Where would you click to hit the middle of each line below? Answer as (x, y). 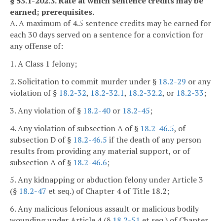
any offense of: (37, 46)
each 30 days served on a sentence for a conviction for (107, 35)
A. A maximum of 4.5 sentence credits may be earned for (110, 23)
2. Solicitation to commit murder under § (84, 81)
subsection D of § (41, 139)
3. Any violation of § (46, 110)
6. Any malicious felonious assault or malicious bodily (104, 209)
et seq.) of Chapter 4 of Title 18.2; (108, 191)
